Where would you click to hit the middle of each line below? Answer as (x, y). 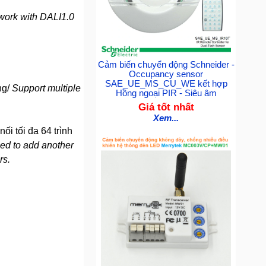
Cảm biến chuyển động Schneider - (166, 65)
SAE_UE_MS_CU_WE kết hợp (166, 84)
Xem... (166, 118)
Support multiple (46, 88)
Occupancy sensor (166, 75)
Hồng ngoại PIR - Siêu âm (166, 94)
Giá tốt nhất (166, 107)
